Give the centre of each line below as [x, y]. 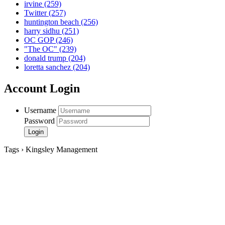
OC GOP [40, 40]
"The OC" [42, 49]
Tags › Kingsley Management [51, 150]
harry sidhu [43, 31]
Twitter [36, 13]
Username [40, 110]
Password [39, 121]
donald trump [46, 58]
